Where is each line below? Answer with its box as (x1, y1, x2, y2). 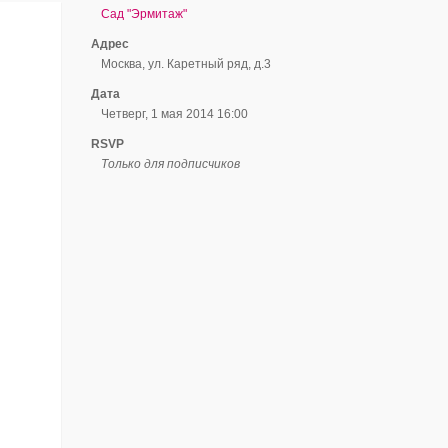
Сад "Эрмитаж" (101, 7, 187, 21)
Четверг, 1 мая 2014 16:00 (101, 107, 248, 121)
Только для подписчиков (101, 157, 240, 171)
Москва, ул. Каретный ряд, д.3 (101, 57, 271, 71)
